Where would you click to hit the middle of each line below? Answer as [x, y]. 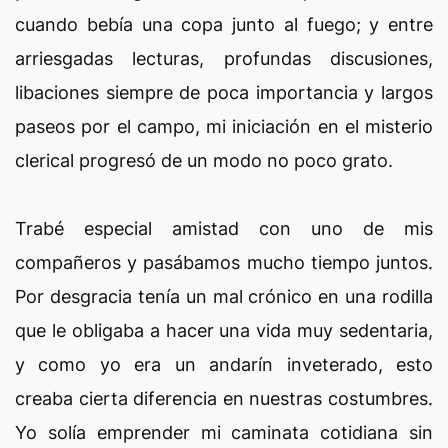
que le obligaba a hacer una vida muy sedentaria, [224, 330]
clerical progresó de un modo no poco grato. [204, 160]
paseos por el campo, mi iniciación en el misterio [224, 126]
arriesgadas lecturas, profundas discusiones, [224, 58]
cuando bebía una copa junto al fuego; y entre [224, 24]
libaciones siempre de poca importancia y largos [224, 92]
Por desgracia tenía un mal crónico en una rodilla [224, 296]
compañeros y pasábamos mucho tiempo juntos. [224, 262]
